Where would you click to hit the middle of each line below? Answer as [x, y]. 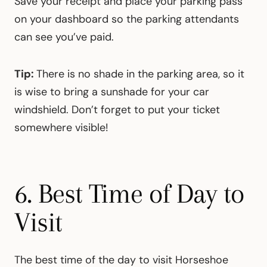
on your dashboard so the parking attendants [127, 19]
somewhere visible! [61, 128]
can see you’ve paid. [64, 37]
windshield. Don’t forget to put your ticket [117, 110]
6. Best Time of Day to [129, 194]
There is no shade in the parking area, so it [140, 74]
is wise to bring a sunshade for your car [112, 92]
